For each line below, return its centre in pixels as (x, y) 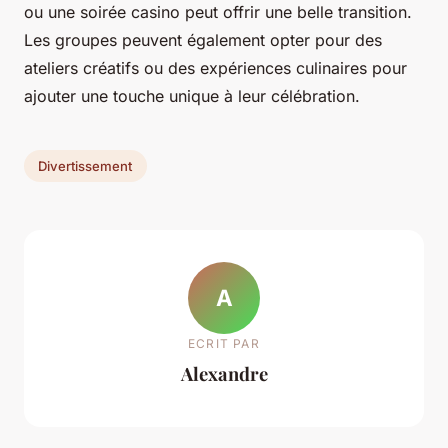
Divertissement (85, 166)
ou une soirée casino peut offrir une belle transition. (218, 12)
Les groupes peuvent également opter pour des (203, 40)
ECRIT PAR (224, 343)
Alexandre (224, 373)
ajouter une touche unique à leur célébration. (192, 96)
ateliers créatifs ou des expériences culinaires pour (215, 68)
